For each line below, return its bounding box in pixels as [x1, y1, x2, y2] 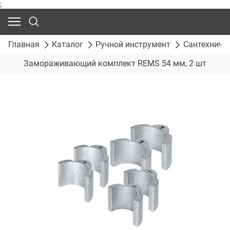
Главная [8, 39, 40, 49]
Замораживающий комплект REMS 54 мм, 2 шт [24, 59, 206, 69]
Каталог [52, 39, 84, 49]
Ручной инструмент [95, 39, 171, 49]
